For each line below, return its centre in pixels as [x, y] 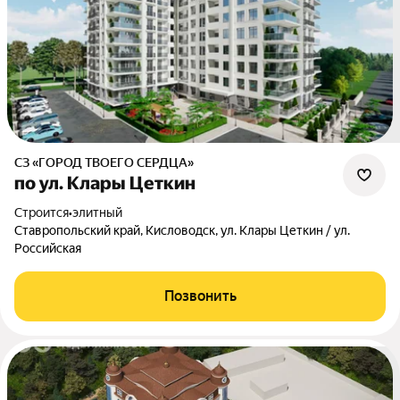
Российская [48, 248]
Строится [46, 212]
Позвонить [200, 296]
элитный [97, 212]
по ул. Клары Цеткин [105, 183]
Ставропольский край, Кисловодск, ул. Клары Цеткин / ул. [182, 230]
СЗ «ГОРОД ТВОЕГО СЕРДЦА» [108, 162]
